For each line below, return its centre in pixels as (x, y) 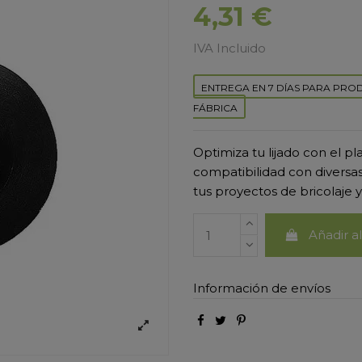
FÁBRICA (215, 108)
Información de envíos (262, 288)
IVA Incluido (229, 48)
